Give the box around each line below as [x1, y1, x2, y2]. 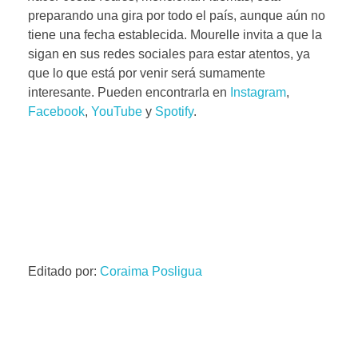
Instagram [230, 85, 286, 99]
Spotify [155, 104, 193, 118]
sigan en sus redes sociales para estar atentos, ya [28, 46, 310, 61]
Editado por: [28, 264, 100, 278]
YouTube [91, 104, 142, 118]
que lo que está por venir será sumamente [28, 66, 265, 80]
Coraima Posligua [100, 264, 202, 278]
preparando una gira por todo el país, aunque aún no [28, 8, 325, 22]
